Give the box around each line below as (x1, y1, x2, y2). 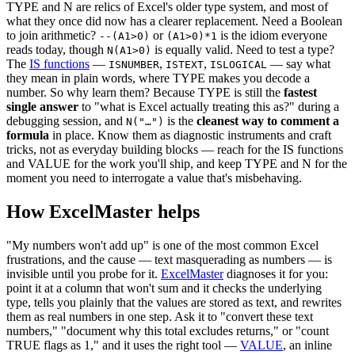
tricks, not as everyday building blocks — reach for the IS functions (6, 143, 343, 157)
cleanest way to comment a (197, 114, 339, 128)
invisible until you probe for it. (6, 267, 161, 281)
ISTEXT (166, 59, 204, 71)
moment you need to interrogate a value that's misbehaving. (6, 171, 302, 185)
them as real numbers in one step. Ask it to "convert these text (6, 310, 313, 324)
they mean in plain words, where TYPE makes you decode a (6, 71, 310, 86)
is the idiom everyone (217, 29, 327, 43)
